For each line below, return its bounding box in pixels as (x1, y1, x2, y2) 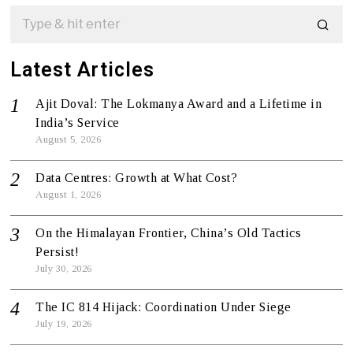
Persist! (35, 244, 80, 258)
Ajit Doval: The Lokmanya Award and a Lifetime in (35, 96, 322, 110)
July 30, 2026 (35, 262, 92, 274)
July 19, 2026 (35, 318, 92, 329)
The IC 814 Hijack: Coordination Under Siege (35, 299, 292, 314)
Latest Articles (10, 58, 155, 81)
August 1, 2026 (35, 188, 102, 200)
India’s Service (35, 115, 120, 129)
